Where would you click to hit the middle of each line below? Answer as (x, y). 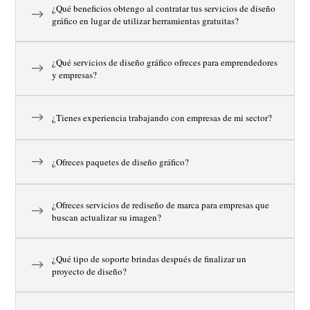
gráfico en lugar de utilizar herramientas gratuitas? (146, 21)
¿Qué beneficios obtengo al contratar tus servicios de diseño (164, 8)
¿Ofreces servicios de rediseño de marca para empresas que (161, 205)
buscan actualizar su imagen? (107, 217)
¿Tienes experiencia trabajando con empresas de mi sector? (162, 118)
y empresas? (75, 75)
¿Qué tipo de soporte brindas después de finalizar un (149, 259)
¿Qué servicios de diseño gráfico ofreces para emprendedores (165, 62)
